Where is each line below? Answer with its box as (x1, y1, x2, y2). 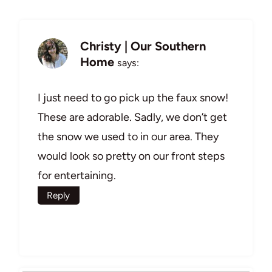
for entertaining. (38, 169, 116, 183)
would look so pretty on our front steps (38, 149, 225, 163)
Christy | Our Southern (80, 38, 206, 53)
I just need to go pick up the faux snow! (38, 91, 228, 105)
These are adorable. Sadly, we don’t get (38, 110, 227, 124)
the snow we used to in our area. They (38, 130, 219, 144)
